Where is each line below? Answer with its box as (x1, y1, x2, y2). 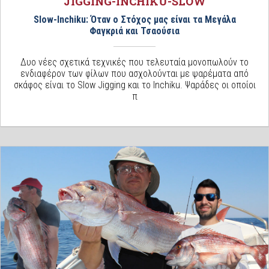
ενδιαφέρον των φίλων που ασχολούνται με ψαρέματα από (20, 67, 249, 79)
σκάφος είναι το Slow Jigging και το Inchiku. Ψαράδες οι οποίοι (13, 79, 256, 91)
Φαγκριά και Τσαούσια (89, 25, 180, 37)
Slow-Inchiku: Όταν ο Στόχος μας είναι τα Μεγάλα (33, 13, 236, 25)
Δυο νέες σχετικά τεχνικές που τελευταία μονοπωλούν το (20, 56, 249, 68)
